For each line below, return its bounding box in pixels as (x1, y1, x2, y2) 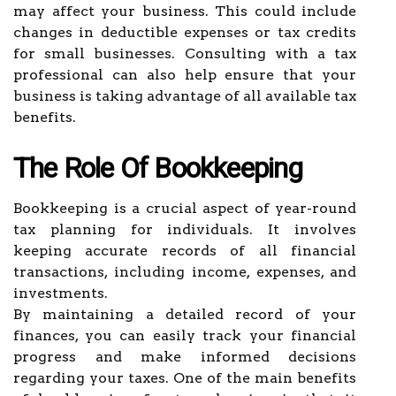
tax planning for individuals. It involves (13, 221, 356, 238)
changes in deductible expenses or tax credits (13, 24, 356, 41)
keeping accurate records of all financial (13, 242, 356, 259)
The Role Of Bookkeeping (13, 151, 303, 185)
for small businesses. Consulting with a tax (13, 45, 356, 62)
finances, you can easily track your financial (13, 327, 356, 344)
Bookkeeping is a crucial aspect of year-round (13, 200, 356, 217)
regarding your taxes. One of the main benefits (13, 369, 356, 386)
